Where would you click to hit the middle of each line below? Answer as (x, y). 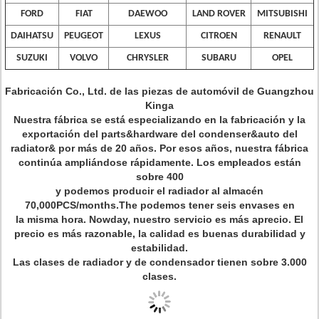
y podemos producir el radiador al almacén (159, 191)
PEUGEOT (84, 36)
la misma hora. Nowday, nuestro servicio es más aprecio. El (159, 219)
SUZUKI (32, 58)
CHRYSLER (147, 58)
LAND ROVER (219, 14)
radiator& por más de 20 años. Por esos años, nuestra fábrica (159, 148)
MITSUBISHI (282, 14)
